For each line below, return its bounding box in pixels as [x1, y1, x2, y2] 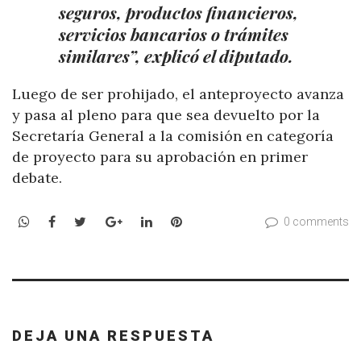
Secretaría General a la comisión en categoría [12, 126, 334, 145]
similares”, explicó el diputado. [58, 44, 293, 67]
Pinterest [180, 213, 239, 230]
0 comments [284, 215, 349, 229]
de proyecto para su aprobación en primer [12, 147, 308, 166]
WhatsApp [29, 213, 93, 230]
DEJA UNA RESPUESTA [12, 326, 214, 344]
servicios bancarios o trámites [58, 22, 288, 45]
